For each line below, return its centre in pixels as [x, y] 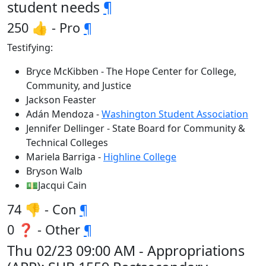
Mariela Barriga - [65, 157]
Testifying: [30, 47]
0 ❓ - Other [45, 229]
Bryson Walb [54, 171]
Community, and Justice [79, 85]
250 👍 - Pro [45, 28]
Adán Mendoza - [64, 114]
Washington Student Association [175, 114]
